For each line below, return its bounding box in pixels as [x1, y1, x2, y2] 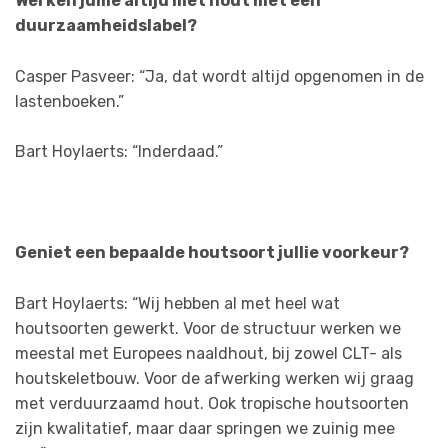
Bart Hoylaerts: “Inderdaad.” [15, 142, 223, 162]
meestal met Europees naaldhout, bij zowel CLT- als [15, 343, 402, 363]
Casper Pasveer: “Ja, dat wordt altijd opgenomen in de [15, 66, 424, 86]
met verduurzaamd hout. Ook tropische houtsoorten [15, 393, 409, 413]
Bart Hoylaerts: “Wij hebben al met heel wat [15, 293, 340, 313]
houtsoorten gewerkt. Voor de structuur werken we [15, 318, 401, 338]
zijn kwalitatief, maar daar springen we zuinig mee [15, 418, 395, 438]
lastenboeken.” [15, 91, 124, 111]
